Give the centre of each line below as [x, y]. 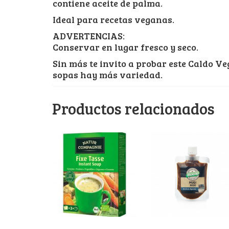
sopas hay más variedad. [108, 74]
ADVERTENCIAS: [89, 36]
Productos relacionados [133, 108]
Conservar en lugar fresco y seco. [125, 47]
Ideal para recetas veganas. [113, 19]
